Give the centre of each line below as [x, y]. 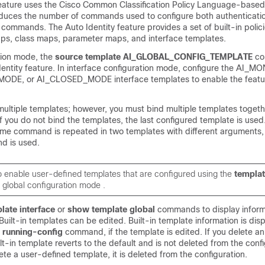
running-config [34, 232]
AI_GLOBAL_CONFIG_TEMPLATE [189, 57]
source [70, 57]
